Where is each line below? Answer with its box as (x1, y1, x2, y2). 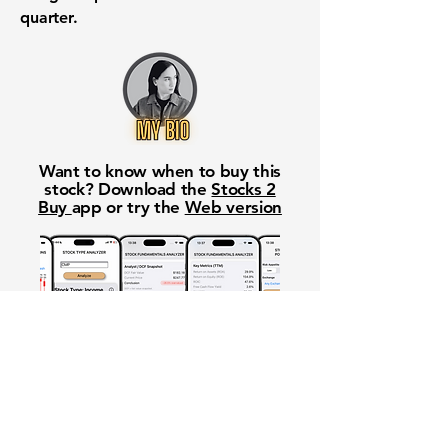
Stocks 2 (211, 179, 276, 199)
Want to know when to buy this (38, 161, 282, 181)
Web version (184, 197, 282, 217)
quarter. (20, 8, 78, 27)
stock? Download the (44, 179, 212, 199)
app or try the (71, 197, 185, 217)
